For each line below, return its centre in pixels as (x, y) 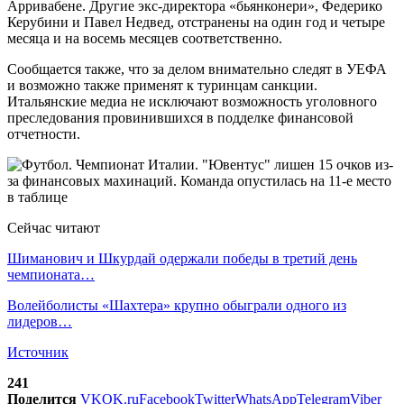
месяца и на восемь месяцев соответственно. (145, 38)
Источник (38, 352)
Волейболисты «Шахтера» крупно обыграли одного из (177, 305)
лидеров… (40, 321)
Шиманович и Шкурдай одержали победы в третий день (182, 258)
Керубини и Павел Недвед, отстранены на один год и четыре (196, 22)
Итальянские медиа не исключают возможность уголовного (192, 101)
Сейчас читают (54, 227)
